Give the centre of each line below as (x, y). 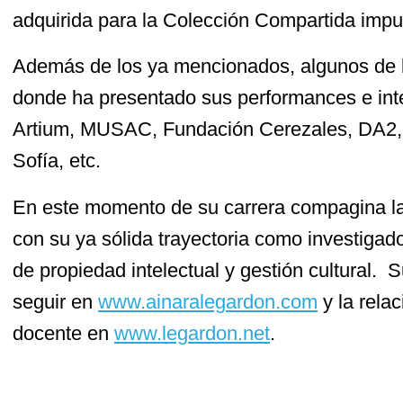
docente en (63, 333)
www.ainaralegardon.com (208, 301)
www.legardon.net (192, 333)
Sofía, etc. (59, 161)
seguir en (55, 301)
